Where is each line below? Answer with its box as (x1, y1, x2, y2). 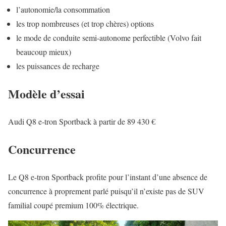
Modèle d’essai (8, 84, 85, 102)
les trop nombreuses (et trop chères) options (16, 18, 154, 29)
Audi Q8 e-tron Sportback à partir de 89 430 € (8, 116, 155, 127)
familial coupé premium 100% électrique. (8, 199, 139, 210)
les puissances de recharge (16, 61, 99, 72)
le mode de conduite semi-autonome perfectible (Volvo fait (16, 32, 201, 43)
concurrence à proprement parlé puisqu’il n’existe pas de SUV (8, 185, 204, 196)
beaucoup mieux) (16, 46, 71, 58)
